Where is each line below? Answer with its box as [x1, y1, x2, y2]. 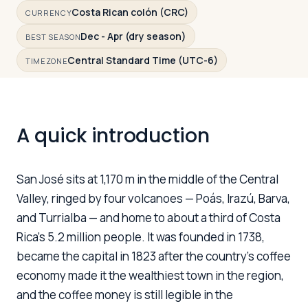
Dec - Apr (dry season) [80, 30, 187, 43]
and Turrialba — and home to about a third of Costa [16, 210, 280, 225]
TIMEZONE [25, 56, 68, 66]
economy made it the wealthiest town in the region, [16, 267, 284, 283]
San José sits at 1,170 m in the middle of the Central [16, 171, 278, 187]
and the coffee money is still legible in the [16, 287, 233, 302]
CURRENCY [25, 8, 72, 18]
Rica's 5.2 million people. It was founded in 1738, [16, 229, 265, 245]
